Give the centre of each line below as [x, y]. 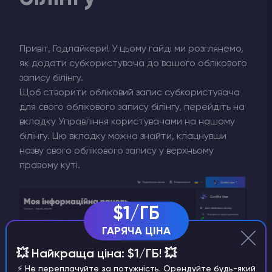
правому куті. [50, 165]
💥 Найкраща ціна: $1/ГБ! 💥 [97, 254]
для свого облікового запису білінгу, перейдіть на [132, 107]
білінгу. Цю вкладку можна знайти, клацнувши [123, 136]
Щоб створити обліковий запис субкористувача [130, 93]
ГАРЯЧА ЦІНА [136, 232]
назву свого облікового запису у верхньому [117, 151]
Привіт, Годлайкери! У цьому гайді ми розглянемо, [131, 49]
